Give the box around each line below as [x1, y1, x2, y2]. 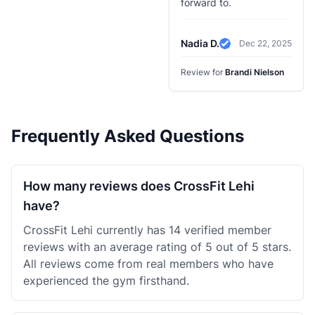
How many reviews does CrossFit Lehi [23, 179, 255, 193]
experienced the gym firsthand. [23, 274, 189, 288]
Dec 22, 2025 [239, 38, 292, 49]
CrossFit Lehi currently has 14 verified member [23, 223, 271, 237]
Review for [181, 67, 225, 77]
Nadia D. [210, 37, 219, 49]
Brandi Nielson [225, 67, 284, 77]
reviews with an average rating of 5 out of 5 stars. [23, 240, 291, 254]
